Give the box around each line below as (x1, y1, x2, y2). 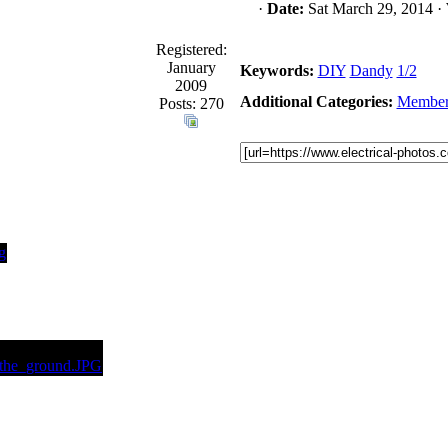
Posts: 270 (158, 95, 224, 112)
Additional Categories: (239, 93, 393, 110)
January (166, 59, 216, 76)
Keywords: (239, 62, 314, 79)
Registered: (155, 41, 227, 58)
